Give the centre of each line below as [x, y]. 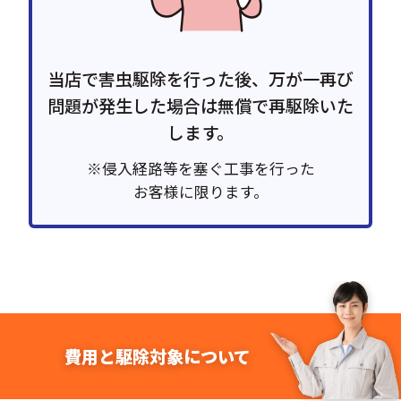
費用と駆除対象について [157, 356]
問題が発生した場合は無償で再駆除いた [200, 106]
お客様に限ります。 [200, 192]
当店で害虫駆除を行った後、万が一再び [200, 79]
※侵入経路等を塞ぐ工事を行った [200, 169]
